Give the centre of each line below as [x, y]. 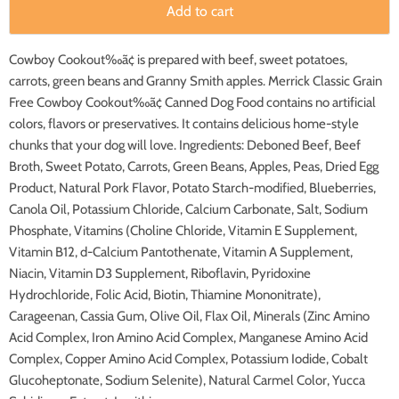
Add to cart [199, 12]
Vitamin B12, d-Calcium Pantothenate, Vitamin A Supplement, [181, 252]
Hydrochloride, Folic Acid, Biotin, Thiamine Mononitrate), [165, 295]
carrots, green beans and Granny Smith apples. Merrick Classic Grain [195, 81]
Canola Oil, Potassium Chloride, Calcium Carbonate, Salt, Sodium [188, 210]
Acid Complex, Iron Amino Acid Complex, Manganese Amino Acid [188, 338]
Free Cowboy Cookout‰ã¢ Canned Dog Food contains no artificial [192, 103]
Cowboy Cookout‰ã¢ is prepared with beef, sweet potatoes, [178, 60]
